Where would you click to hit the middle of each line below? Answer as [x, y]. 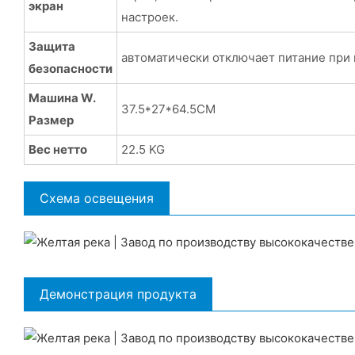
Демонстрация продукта [118, 294]
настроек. [149, 17]
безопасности [70, 68]
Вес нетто [57, 149]
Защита [52, 46]
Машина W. [61, 97]
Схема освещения [97, 198]
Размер [51, 120]
